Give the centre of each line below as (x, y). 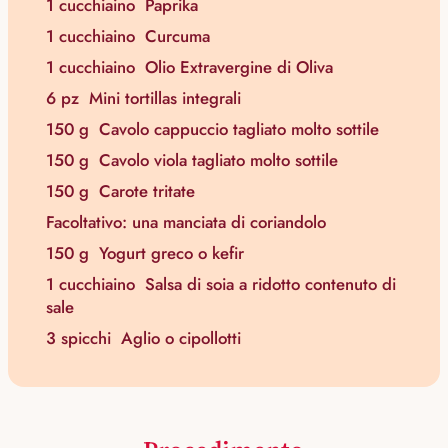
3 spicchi (78, 338)
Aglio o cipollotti (181, 338)
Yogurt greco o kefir (171, 253)
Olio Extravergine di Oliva (239, 67)
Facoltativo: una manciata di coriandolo (186, 222)
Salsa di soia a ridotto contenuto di (270, 284)
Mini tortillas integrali (165, 98)
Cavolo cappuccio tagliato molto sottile (239, 129)
